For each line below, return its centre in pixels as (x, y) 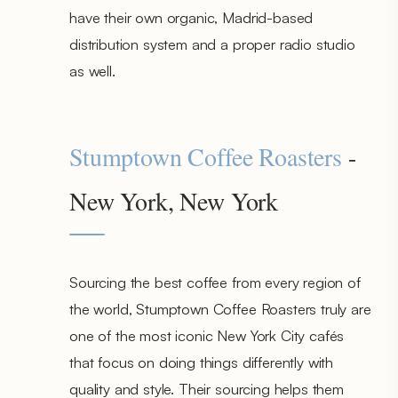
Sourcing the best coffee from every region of (215, 282)
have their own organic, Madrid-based (191, 17)
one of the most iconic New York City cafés (207, 335)
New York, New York (174, 200)
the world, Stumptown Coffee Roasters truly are (220, 308)
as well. (92, 70)
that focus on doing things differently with (202, 362)
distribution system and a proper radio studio (212, 44)
